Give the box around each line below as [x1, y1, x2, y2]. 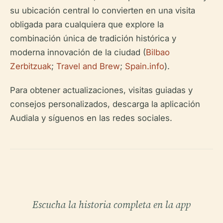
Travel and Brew [56, 61, 120, 71]
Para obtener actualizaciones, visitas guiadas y [10, 85, 193, 95]
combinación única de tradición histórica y [10, 33, 176, 43]
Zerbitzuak [10, 61, 51, 71]
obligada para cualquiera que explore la [10, 19, 164, 29]
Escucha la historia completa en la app [32, 198, 191, 212]
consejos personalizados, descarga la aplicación [10, 99, 200, 109]
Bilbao [146, 47, 170, 57]
